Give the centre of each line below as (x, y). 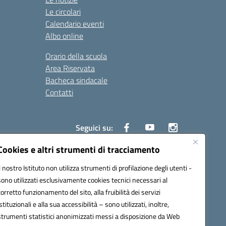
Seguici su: (94, 128)
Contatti (59, 92)
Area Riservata (70, 68)
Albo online (64, 36)
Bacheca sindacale (76, 80)
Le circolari (63, 12)
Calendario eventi (75, 24)
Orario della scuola (76, 56)
